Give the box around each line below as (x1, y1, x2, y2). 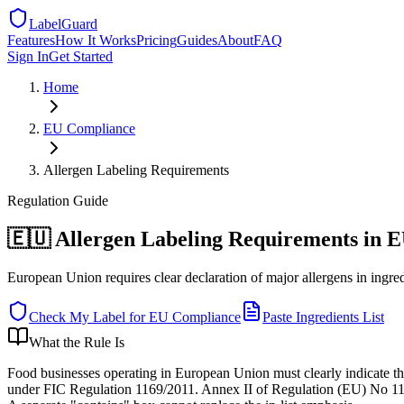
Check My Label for (29, 308, 149, 325)
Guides (177, 32, 217, 48)
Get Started (49, 49, 113, 64)
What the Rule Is (29, 334, 124, 350)
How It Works (55, 32, 136, 48)
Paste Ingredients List (262, 308, 384, 325)
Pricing (136, 32, 177, 48)
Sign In (7, 49, 49, 64)
